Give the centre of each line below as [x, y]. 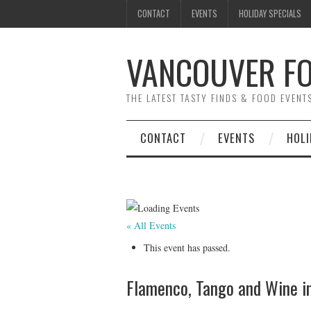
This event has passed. [187, 247]
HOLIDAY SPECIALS [270, 14]
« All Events [151, 225]
